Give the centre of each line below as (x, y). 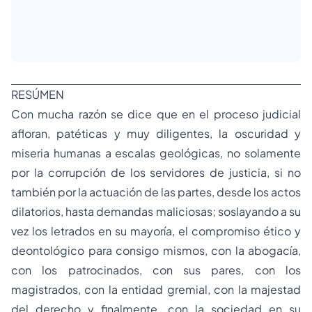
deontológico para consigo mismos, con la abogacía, (156, 250)
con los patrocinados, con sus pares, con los (156, 270)
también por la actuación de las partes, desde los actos (156, 192)
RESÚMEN (38, 94)
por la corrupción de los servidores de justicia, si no (156, 172)
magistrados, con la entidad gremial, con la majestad (156, 289)
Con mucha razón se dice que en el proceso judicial (156, 114)
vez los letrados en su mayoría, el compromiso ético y (156, 231)
